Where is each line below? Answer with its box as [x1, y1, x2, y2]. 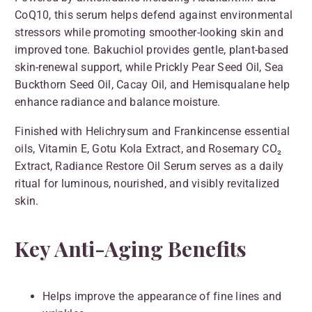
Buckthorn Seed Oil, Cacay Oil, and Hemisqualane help [15, 77, 290, 91]
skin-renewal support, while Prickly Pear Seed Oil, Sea [15, 60, 284, 74]
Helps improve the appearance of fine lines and [42, 290, 282, 304]
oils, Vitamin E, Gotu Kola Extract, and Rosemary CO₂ [15, 142, 281, 156]
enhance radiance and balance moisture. [15, 95, 221, 109]
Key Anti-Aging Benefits [15, 235, 247, 263]
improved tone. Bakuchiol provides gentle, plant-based [15, 42, 289, 56]
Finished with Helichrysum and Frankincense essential [15, 125, 290, 139]
